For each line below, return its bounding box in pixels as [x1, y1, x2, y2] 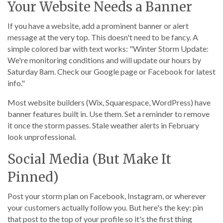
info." [7, 78, 25, 88]
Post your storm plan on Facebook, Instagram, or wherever [7, 191, 206, 201]
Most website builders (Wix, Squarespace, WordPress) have [7, 98, 211, 107]
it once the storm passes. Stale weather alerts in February [7, 120, 199, 130]
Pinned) [7, 169, 59, 185]
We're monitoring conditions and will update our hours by [7, 55, 201, 65]
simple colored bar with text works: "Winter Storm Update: [7, 44, 209, 53]
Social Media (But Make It [7, 151, 171, 167]
